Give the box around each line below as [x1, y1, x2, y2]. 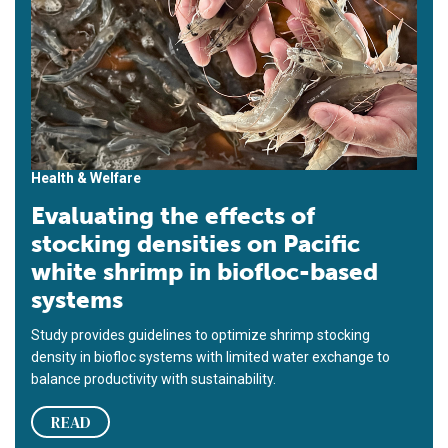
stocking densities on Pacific [31, 229, 360, 259]
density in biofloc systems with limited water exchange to [31, 349, 390, 366]
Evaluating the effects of [31, 201, 315, 231]
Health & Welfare [31, 170, 141, 187]
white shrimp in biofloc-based [31, 257, 378, 287]
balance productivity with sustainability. [31, 371, 276, 388]
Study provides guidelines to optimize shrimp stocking [31, 327, 370, 344]
